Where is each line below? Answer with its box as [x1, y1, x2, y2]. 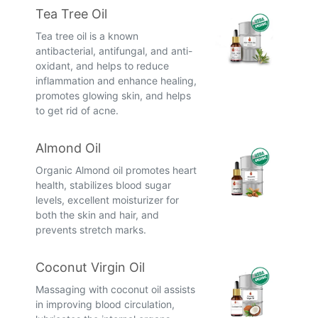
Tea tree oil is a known [35, 30, 138, 43]
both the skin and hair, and [35, 209, 159, 221]
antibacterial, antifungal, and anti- [35, 45, 192, 57]
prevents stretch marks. [35, 224, 146, 236]
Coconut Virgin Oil [35, 260, 145, 275]
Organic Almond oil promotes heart [35, 164, 197, 177]
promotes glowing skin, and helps [35, 89, 191, 102]
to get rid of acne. [35, 104, 119, 117]
